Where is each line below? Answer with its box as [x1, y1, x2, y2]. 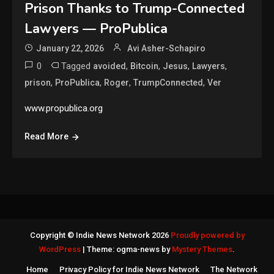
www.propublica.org [24, 102, 103, 114]
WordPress [39, 244, 83, 254]
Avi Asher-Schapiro [127, 43, 206, 53]
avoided [93, 61, 127, 71]
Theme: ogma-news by [87, 244, 172, 254]
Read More [24, 131, 69, 141]
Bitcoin [130, 61, 159, 71]
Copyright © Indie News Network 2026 [29, 230, 171, 240]
